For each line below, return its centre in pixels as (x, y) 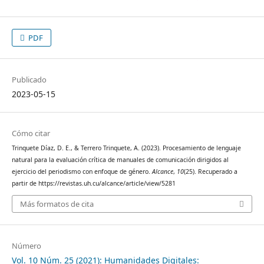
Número (26, 246)
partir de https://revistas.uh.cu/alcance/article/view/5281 (93, 183)
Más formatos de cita (57, 204)
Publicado (29, 79)
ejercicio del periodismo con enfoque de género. (82, 171)
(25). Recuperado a (210, 171)
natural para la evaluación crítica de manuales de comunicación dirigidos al (120, 159)
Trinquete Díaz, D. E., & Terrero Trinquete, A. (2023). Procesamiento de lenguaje (126, 148)
